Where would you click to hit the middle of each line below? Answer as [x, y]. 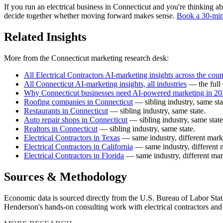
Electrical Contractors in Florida [74, 156]
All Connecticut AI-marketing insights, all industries [105, 84]
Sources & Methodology [65, 177]
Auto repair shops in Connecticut [76, 120]
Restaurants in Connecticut [66, 111]
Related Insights [45, 37]
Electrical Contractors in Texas [72, 138]
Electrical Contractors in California [78, 147]
